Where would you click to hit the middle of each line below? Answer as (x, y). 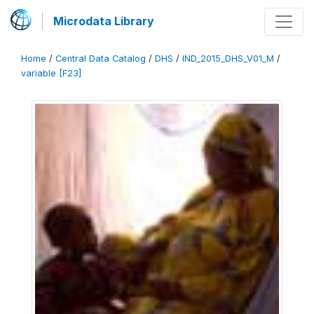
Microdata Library (104, 21)
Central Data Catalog (101, 59)
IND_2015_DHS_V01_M (228, 59)
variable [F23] (51, 73)
